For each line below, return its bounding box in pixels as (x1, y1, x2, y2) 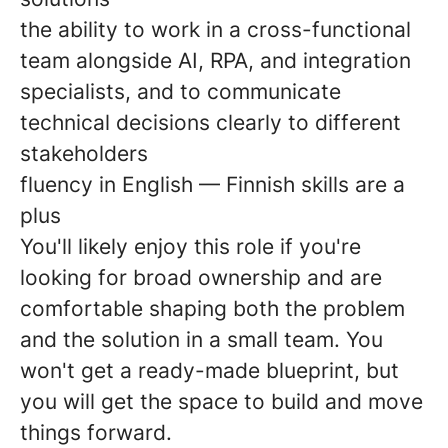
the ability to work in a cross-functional (20, 17, 411, 42)
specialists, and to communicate (20, 79, 341, 104)
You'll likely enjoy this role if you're (20, 234, 361, 259)
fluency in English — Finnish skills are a (20, 172, 405, 197)
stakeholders (20, 141, 148, 166)
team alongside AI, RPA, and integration (20, 48, 411, 73)
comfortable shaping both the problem (20, 296, 405, 321)
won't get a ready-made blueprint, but (20, 358, 399, 383)
